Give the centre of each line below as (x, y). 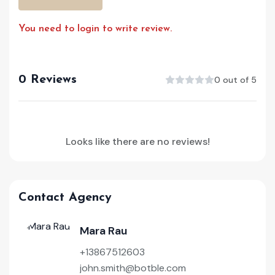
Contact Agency (65, 197)
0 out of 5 (235, 79)
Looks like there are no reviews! (137, 141)
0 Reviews (48, 79)
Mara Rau (103, 230)
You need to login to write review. (95, 29)
